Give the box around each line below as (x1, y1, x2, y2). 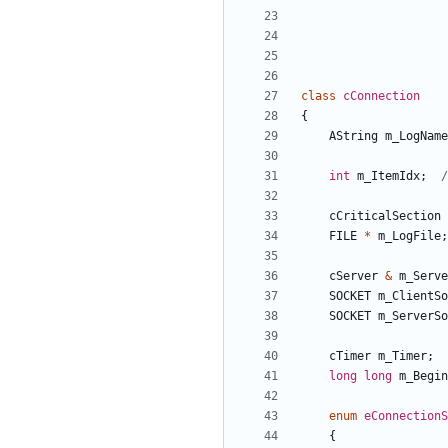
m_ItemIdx (357, 169, 420, 184)
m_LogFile (378, 229, 441, 244)
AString (329, 129, 378, 144)
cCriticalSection (329, 209, 441, 224)
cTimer (329, 349, 371, 364)
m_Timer (378, 349, 427, 364)
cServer (329, 269, 378, 284)
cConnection (343, 89, 420, 104)
